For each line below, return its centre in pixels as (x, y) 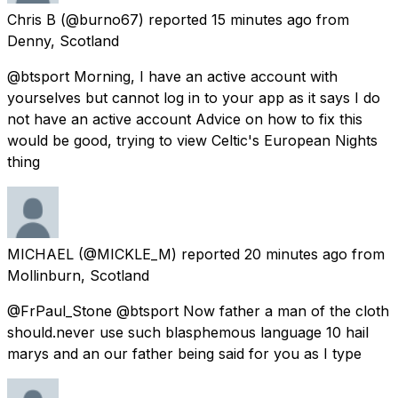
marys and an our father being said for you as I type (184, 353)
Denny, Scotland (63, 40)
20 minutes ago (296, 254)
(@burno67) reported (134, 19)
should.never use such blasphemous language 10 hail (188, 332)
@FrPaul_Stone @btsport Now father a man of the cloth (198, 310)
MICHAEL (40, 254)
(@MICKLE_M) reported (159, 254)
